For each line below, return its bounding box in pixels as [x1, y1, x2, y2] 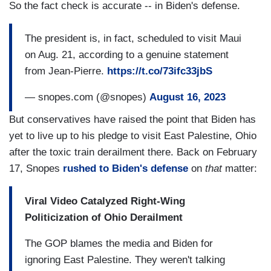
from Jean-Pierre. [25, 65, 107, 77]
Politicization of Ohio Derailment [25, 211, 183, 223]
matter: [222, 163, 260, 175]
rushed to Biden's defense [63, 163, 188, 175]
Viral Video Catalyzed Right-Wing [25, 195, 185, 207]
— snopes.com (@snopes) [25, 91, 149, 103]
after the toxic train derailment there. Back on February [9, 146, 257, 158]
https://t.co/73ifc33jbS [107, 65, 212, 77]
